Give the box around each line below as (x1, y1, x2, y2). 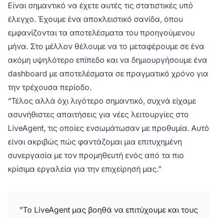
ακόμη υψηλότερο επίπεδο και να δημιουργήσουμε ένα (8, 55, 207, 65)
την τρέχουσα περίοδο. (8, 82, 91, 92)
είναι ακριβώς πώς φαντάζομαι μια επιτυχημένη (8, 137, 182, 147)
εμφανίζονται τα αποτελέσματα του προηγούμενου (8, 28, 195, 38)
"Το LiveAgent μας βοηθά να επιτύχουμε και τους (19, 205, 198, 215)
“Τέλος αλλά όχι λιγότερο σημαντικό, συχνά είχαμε (8, 96, 196, 106)
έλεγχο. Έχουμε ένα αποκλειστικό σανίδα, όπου (8, 14, 183, 24)
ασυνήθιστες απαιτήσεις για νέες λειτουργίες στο (8, 109, 189, 120)
